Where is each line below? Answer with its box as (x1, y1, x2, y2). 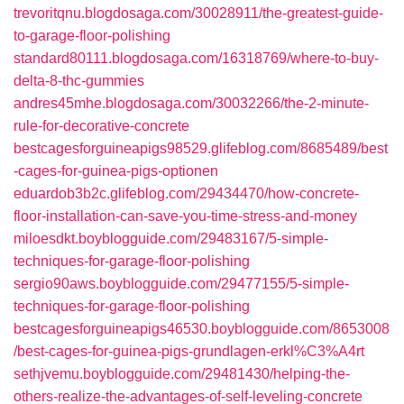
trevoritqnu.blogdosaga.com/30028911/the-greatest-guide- (14, 5, 383, 21)
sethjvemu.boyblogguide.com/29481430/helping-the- (14, 366, 350, 381)
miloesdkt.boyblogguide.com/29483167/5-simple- (14, 231, 328, 246)
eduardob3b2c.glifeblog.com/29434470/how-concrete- (14, 186, 359, 201)
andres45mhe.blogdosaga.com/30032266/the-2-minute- (14, 96, 369, 111)
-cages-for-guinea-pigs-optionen (14, 163, 218, 179)
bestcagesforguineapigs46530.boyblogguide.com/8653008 (14, 321, 390, 336)
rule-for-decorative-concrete (14, 118, 189, 133)
